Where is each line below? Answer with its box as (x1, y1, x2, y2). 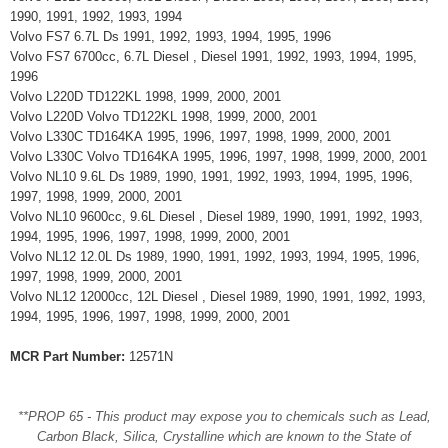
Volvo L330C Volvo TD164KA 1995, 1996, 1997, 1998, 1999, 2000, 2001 (10, 149, 435, 164)
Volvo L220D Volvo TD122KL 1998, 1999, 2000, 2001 (10, 109, 325, 124)
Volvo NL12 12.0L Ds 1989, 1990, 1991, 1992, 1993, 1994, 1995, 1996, (10, 249, 420, 264)
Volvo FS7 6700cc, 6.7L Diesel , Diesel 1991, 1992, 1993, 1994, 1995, (10, 49, 417, 64)
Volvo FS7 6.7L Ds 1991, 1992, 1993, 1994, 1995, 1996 (10, 29, 339, 44)
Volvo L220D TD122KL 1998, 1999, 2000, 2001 (10, 89, 289, 104)
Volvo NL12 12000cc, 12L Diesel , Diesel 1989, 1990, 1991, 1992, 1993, (10, 289, 426, 304)
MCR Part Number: (10, 349, 125, 364)
